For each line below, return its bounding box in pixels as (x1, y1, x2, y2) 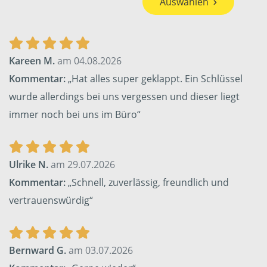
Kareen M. (9, 54, 55, 68)
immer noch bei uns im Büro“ (9, 108, 141, 122)
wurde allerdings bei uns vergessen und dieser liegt (9, 90, 240, 104)
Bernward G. (9, 244, 66, 257)
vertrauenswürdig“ (9, 194, 93, 207)
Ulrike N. (9, 158, 48, 172)
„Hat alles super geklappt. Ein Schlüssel (66, 72, 243, 86)
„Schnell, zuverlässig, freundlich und (66, 176, 229, 190)
